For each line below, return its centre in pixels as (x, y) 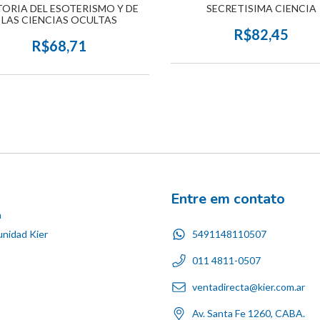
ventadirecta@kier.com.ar (249, 286)
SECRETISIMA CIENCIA (261, 9)
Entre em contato (228, 199)
